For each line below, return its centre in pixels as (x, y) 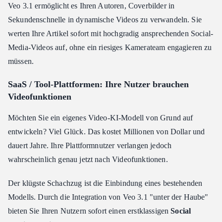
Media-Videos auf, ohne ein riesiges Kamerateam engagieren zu (110, 48)
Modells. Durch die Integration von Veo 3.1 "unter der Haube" (108, 197)
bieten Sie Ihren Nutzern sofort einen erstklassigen (89, 211)
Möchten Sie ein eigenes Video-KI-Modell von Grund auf (101, 118)
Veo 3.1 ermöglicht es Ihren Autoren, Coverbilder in (91, 6)
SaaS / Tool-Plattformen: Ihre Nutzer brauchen (98, 84)
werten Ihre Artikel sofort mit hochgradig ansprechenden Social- (111, 34)
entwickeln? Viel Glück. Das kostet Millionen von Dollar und (107, 132)
